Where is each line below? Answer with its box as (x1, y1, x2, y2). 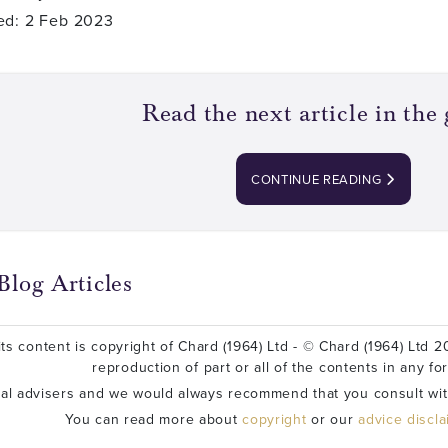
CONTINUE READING (250, 170, 385, 189)
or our (306, 409, 359, 430)
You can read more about (65, 409, 243, 430)
